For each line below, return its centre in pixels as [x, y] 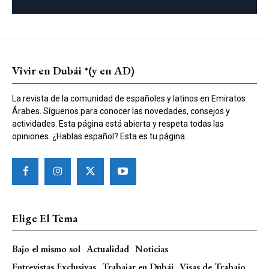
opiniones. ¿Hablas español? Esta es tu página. [99, 137]
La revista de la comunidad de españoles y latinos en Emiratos [129, 99]
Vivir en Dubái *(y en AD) [73, 71]
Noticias [152, 249]
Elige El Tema [45, 218]
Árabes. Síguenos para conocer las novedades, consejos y [121, 111]
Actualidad [108, 249]
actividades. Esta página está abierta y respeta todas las [118, 124]
